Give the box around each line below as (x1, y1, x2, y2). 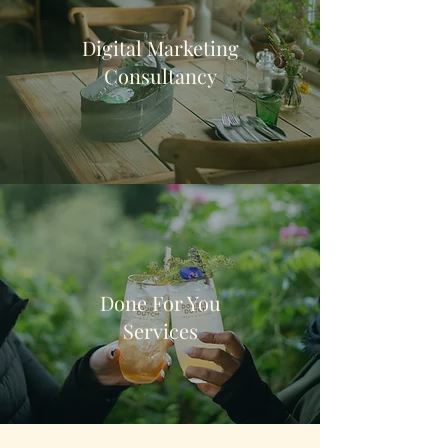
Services (122, 317, 198, 344)
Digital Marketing (81, 34, 239, 61)
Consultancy (103, 62, 217, 89)
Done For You (99, 289, 221, 316)
